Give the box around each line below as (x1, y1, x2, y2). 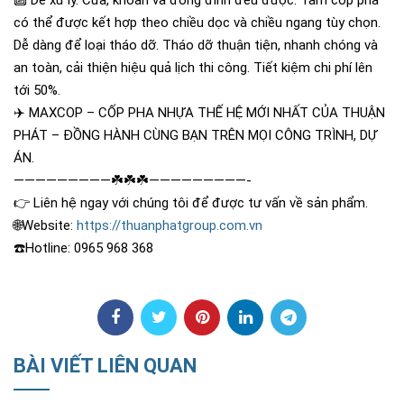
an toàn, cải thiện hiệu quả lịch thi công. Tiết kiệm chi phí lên (14, 60, 372, 76)
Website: (22, 217, 77, 234)
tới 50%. (14, 82, 60, 98)
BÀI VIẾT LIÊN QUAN (14, 354, 197, 377)
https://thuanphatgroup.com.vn (77, 217, 262, 234)
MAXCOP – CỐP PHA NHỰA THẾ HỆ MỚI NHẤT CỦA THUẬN (25, 105, 385, 121)
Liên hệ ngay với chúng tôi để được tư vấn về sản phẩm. (30, 195, 368, 211)
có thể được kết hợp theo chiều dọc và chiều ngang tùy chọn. (14, 14, 381, 31)
